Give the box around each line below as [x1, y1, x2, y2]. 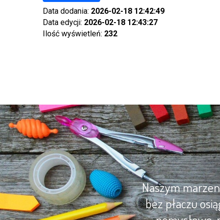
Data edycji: [43, 18, 84, 27]
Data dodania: [43, 6, 91, 16]
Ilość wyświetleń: [43, 29, 104, 38]
